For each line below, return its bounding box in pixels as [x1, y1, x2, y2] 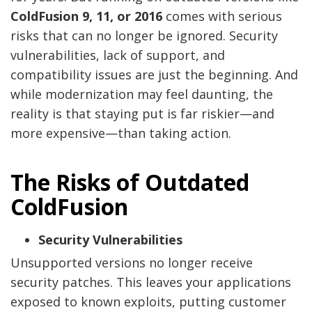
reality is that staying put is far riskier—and [10, 105, 274, 123]
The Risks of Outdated [10, 166, 249, 197]
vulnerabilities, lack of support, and [10, 47, 225, 64]
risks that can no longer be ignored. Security [10, 27, 278, 45]
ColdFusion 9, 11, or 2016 [10, 8, 162, 25]
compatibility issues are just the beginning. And [10, 66, 298, 84]
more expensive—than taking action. [10, 125, 231, 142]
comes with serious [162, 8, 282, 25]
